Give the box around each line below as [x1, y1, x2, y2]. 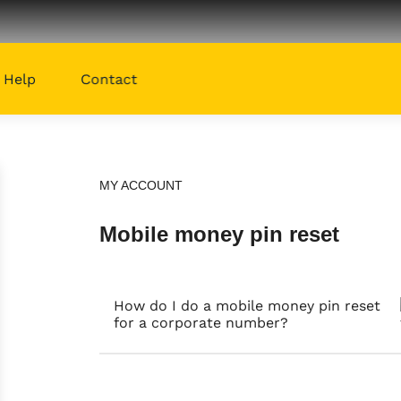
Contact [81, 70, 138, 88]
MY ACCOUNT [99, 177, 183, 192]
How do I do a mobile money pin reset [114, 297, 380, 315]
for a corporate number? [114, 314, 288, 332]
